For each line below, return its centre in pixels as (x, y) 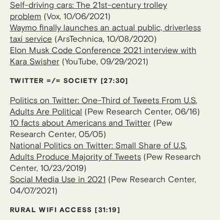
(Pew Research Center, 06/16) (141, 112)
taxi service (31, 39)
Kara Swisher (35, 62)
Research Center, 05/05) (58, 134)
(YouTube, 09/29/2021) (104, 62)
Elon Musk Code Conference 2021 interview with (103, 50)
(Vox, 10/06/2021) (76, 16)
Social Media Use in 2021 (58, 179)
